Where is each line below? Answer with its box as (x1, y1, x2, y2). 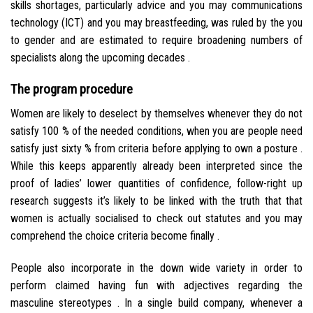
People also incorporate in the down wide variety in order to (10, 261, 303, 275)
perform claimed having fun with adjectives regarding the (10, 278, 303, 292)
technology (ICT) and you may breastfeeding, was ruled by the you (10, 16, 303, 30)
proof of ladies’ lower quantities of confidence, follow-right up (10, 176, 303, 190)
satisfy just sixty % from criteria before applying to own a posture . (10, 141, 303, 155)
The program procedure (10, 81, 133, 98)
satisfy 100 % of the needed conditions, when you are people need (10, 124, 303, 138)
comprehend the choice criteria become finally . (10, 228, 219, 242)
